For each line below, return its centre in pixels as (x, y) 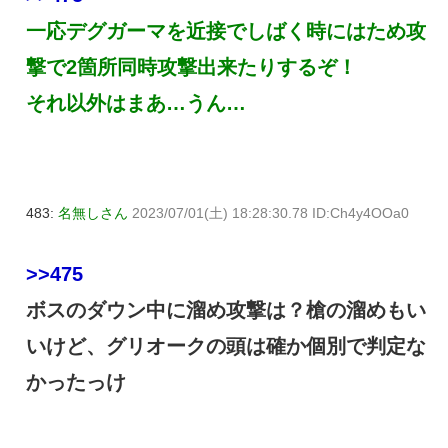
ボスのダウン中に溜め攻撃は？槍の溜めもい (226, 309)
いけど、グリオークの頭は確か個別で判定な (226, 345)
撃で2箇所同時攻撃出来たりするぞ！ (191, 66)
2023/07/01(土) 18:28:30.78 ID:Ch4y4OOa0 (270, 212)
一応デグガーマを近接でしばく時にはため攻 (226, 30)
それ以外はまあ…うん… (136, 102)
